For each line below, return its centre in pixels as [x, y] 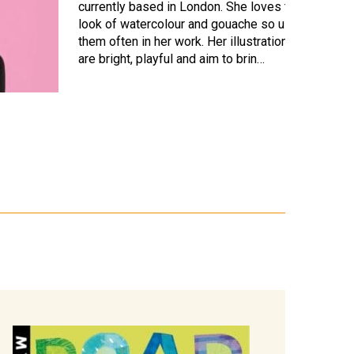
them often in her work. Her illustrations [186, 41]
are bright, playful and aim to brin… [171, 59]
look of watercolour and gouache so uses [192, 24]
